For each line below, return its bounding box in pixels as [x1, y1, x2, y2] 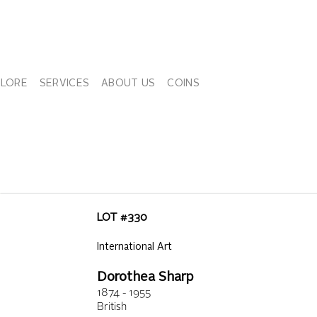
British [96, 302, 127, 313]
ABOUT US [101, 79, 156, 88]
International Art [96, 242, 172, 252]
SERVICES [39, 79, 90, 88]
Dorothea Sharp [96, 271, 194, 284]
